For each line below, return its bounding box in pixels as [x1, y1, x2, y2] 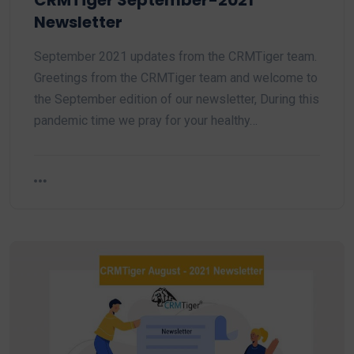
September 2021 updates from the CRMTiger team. [34, 49, 317, 64]
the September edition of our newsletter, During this [34, 92, 319, 107]
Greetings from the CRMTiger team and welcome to [34, 70, 318, 85]
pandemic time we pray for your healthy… [34, 113, 258, 128]
